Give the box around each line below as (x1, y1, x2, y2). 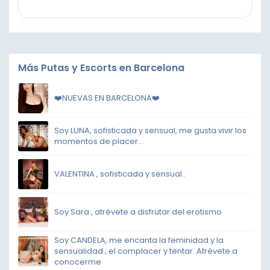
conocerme (54, 256, 101, 268)
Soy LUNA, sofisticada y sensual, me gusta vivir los (54, 124, 246, 136)
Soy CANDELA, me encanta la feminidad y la (54, 234, 224, 246)
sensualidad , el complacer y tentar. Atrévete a (54, 245, 237, 257)
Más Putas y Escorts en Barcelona (18, 60, 184, 75)
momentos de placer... (54, 135, 143, 147)
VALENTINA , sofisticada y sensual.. (54, 168, 186, 180)
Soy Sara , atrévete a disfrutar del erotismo (54, 206, 222, 218)
